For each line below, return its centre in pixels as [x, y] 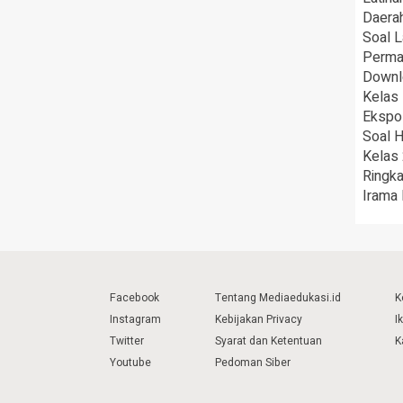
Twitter [127, 341]
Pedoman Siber [253, 363]
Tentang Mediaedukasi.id [278, 298]
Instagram [135, 320]
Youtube [130, 363]
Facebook [134, 298]
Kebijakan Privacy [259, 320]
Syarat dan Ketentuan [269, 341]
